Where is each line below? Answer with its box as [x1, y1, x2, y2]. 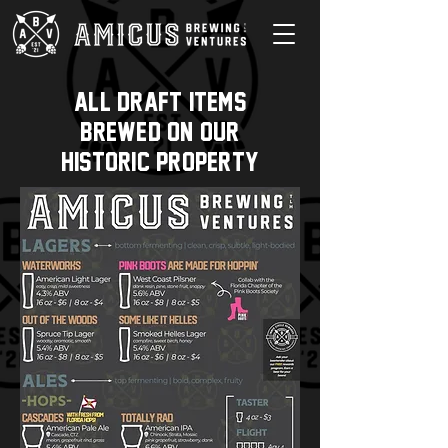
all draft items [74, 87, 246, 116]
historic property [60, 147, 260, 176]
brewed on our [80, 117, 240, 146]
